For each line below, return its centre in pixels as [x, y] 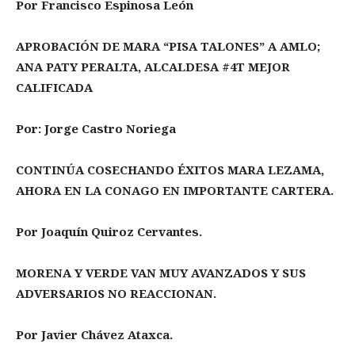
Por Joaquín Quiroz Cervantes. [109, 231]
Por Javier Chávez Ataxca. [94, 334]
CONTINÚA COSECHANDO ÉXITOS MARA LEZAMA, [170, 169]
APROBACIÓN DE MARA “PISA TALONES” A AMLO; [168, 46]
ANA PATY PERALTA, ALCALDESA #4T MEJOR [153, 66]
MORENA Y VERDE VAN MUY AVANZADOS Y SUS [161, 272]
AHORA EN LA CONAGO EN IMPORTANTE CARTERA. [175, 190]
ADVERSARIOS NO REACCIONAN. [116, 293]
